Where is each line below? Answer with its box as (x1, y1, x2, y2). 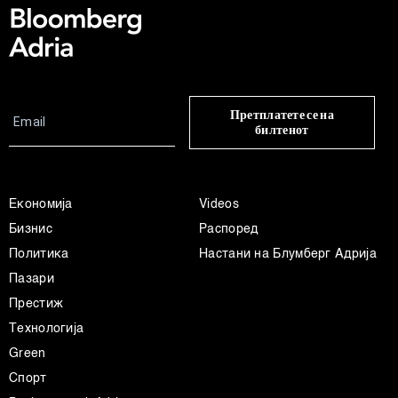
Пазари (9, 272, 54, 285)
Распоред (199, 222, 259, 235)
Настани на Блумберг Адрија (199, 247, 377, 260)
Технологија (9, 322, 84, 335)
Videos (199, 197, 239, 211)
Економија (9, 197, 73, 211)
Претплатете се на (229, 107, 334, 123)
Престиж (9, 297, 64, 310)
